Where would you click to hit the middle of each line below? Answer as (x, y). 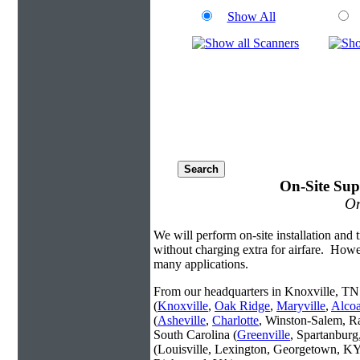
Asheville (182, 320)
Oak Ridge (242, 305)
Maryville (301, 305)
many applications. (201, 264)
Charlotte (235, 320)
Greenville (264, 334)
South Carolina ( (195, 334)
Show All (251, 16)
